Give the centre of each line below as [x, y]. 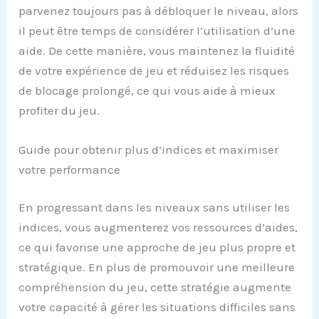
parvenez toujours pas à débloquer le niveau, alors [159, 10]
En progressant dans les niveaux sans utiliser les [155, 208]
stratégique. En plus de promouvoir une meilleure [157, 267]
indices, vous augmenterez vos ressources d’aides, [158, 228]
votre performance [70, 169]
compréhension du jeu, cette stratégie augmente [155, 287]
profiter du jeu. [59, 110]
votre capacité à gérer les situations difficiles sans [157, 307]
